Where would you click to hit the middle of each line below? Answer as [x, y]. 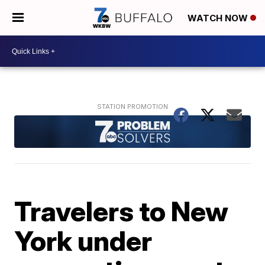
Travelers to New [122, 211]
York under [83, 240]
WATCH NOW [219, 18]
